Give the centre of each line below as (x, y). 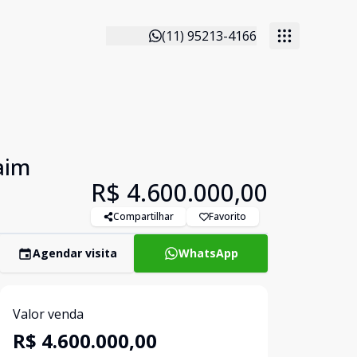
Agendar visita (75, 253)
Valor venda (48, 314)
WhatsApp (208, 253)
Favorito (228, 216)
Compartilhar (143, 216)
